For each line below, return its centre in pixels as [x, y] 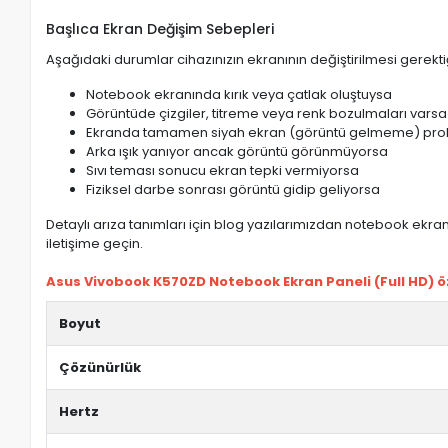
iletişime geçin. [95, 243]
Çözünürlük [100, 367]
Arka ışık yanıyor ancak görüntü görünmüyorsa [237, 151]
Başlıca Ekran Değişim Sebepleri [160, 29]
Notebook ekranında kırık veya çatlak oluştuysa [239, 94]
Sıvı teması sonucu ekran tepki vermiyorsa [223, 170]
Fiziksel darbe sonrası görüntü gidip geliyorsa [233, 189]
